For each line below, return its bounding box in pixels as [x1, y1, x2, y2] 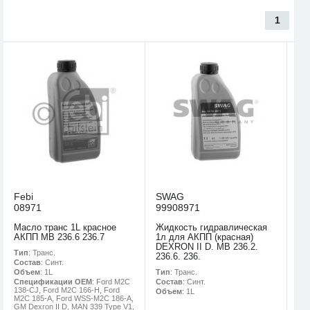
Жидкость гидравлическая [156, 222, 267, 233]
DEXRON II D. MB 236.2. [156, 241, 258, 253]
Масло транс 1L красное [14, 222, 116, 233]
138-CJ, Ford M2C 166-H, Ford [14, 286, 120, 295]
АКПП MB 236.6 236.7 [14, 232, 104, 243]
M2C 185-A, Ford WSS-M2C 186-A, [14, 294, 134, 303]
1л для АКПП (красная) [156, 232, 253, 243]
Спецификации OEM [14, 277, 92, 286]
